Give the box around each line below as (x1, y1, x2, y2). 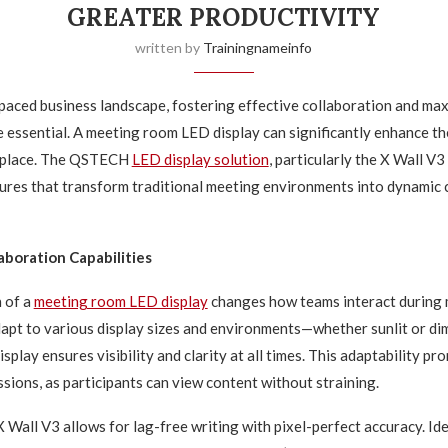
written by (135, 39, 204, 56)
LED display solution (131, 150, 269, 168)
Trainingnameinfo (203, 39, 313, 56)
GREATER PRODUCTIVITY (67, 2, 381, 33)
